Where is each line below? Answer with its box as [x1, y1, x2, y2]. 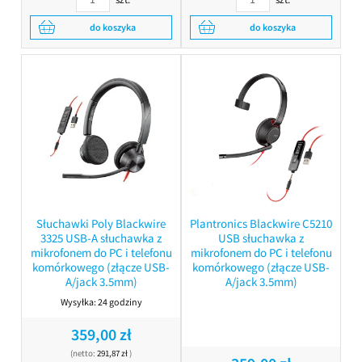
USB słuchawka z [218, 229, 304, 246]
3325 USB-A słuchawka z [40, 229, 162, 246]
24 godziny [97, 295, 142, 308]
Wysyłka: [60, 295, 96, 308]
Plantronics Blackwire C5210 [190, 215, 332, 231]
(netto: [70, 347, 97, 359]
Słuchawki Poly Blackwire [36, 215, 166, 231]
